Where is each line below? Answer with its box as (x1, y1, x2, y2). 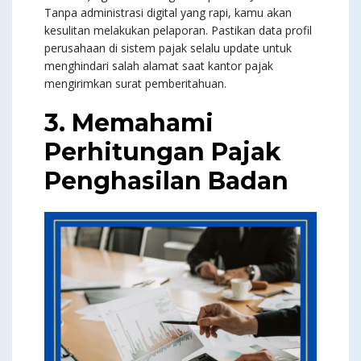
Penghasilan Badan (44, 166, 288, 197)
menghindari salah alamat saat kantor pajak (44, 58, 273, 74)
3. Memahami (44, 108, 214, 139)
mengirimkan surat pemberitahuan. (44, 76, 226, 92)
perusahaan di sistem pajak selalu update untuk (44, 40, 292, 56)
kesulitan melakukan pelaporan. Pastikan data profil (44, 23, 312, 39)
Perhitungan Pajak (44, 137, 281, 168)
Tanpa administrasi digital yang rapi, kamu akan (44, 5, 292, 21)
